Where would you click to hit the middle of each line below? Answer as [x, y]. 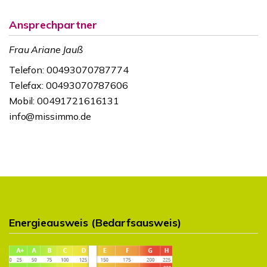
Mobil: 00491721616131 [64, 101]
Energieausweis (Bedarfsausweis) [95, 223]
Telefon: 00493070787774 [69, 70]
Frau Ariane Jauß [46, 49]
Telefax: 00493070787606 [69, 85]
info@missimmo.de [50, 116]
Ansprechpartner [53, 25]
